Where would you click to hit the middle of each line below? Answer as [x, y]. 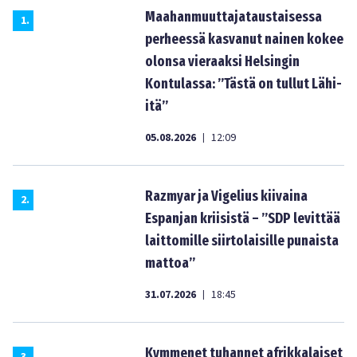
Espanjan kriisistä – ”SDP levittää [243, 218]
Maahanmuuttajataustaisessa [233, 17]
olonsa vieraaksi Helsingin [222, 61]
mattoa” [170, 263]
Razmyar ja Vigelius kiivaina [226, 196]
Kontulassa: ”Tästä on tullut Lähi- [243, 84]
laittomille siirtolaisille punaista [242, 241]
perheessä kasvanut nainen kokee [244, 39]
